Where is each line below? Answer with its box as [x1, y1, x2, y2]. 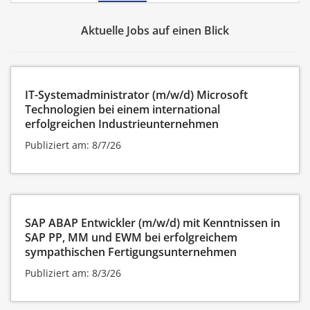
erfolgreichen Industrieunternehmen [25, 116, 219, 131]
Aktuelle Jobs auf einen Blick [81, 22, 229, 38]
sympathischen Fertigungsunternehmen [25, 244, 237, 259]
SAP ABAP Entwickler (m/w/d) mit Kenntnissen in [25, 215, 280, 230]
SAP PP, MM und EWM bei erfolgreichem [25, 229, 237, 245]
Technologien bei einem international [25, 101, 220, 117]
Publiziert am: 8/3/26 [25, 266, 121, 280]
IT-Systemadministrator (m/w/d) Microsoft [25, 86, 248, 102]
